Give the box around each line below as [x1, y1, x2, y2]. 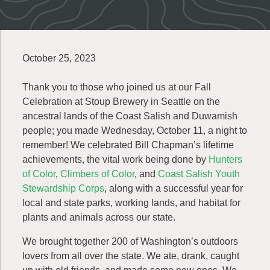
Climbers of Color [60, 169, 134, 179]
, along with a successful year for [104, 183, 243, 193]
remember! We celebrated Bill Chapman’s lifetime [22, 140, 234, 150]
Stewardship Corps [22, 183, 104, 193]
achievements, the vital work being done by [22, 154, 209, 165]
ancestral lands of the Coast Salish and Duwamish [22, 111, 237, 121]
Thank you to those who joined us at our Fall [22, 82, 211, 92]
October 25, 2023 [22, 53, 96, 63]
